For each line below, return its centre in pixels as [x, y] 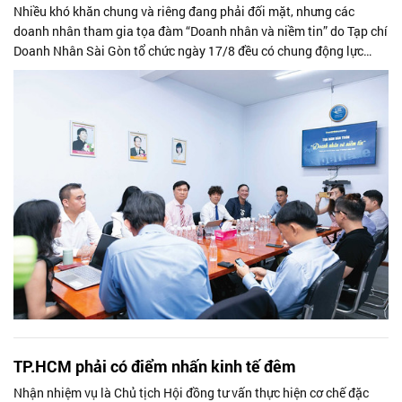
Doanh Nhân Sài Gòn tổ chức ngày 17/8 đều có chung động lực [188, 50]
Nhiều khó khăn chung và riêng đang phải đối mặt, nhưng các [184, 11]
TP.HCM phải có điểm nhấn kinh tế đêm [155, 367]
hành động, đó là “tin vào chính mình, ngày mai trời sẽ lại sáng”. [191, 70]
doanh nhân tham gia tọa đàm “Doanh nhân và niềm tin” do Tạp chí [201, 31]
